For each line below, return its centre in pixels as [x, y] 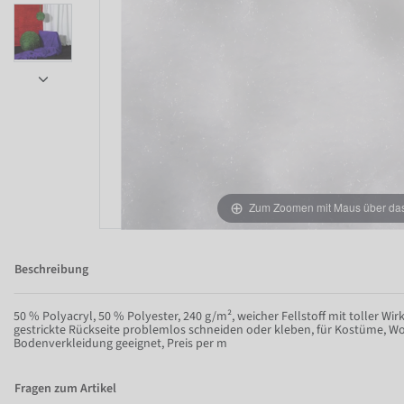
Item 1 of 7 [43, 283]
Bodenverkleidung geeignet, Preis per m [120, 344]
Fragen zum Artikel [65, 389]
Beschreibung [51, 270]
